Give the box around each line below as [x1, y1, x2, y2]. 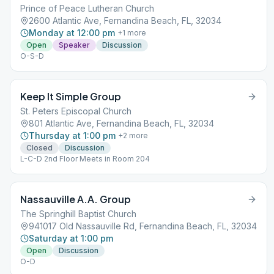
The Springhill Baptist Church [20, 209, 136, 219]
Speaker [59, 40, 90, 50]
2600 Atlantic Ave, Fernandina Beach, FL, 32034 [29, 15, 221, 26]
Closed [26, 143, 53, 152]
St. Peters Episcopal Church [20, 106, 131, 116]
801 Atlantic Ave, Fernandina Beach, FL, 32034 [29, 118, 214, 128]
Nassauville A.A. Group [20, 193, 131, 206]
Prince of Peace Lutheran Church [20, 3, 154, 13]
